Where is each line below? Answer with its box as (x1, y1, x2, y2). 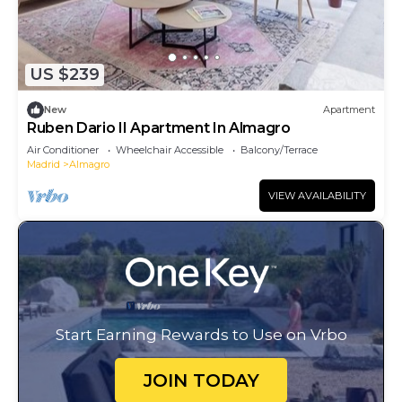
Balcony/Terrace (240, 143, 318, 156)
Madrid (27, 157, 60, 170)
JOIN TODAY (143, 369, 259, 391)
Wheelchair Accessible (116, 143, 223, 156)
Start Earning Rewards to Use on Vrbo (55, 325, 347, 344)
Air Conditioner (27, 143, 99, 156)
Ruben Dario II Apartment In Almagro (27, 118, 291, 136)
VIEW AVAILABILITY (268, 188, 366, 202)
